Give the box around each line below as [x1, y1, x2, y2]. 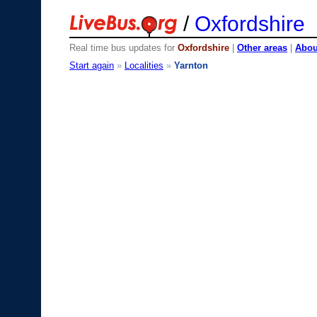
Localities [125, 59, 163, 71]
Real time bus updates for [69, 42, 178, 53]
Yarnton [174, 59, 208, 71]
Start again [69, 59, 114, 71]
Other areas [237, 42, 287, 53]
